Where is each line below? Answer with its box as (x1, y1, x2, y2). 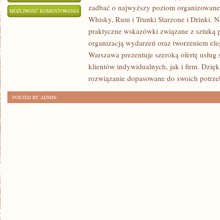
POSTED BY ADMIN (12, 94, 56, 101)
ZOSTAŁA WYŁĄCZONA (17, 20, 71, 27)
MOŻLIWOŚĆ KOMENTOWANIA (9, 7, 79, 14)
